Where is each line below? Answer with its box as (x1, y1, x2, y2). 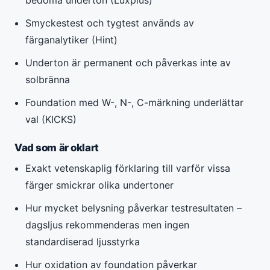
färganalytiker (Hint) (25, 33, 118, 46)
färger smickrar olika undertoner (25, 178, 174, 191)
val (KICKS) (25, 113, 77, 125)
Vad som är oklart (14, 141, 99, 154)
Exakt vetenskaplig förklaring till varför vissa (25, 162, 231, 174)
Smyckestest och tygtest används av (25, 16, 195, 29)
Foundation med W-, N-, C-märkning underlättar (25, 96, 244, 108)
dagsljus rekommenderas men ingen (25, 218, 190, 231)
